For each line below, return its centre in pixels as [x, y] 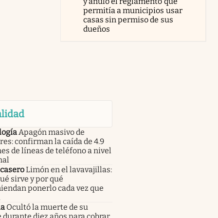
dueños [97, 29]
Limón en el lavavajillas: [69, 169]
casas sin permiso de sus [128, 19]
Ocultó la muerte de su [47, 207]
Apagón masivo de [51, 132]
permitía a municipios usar [133, 10]
